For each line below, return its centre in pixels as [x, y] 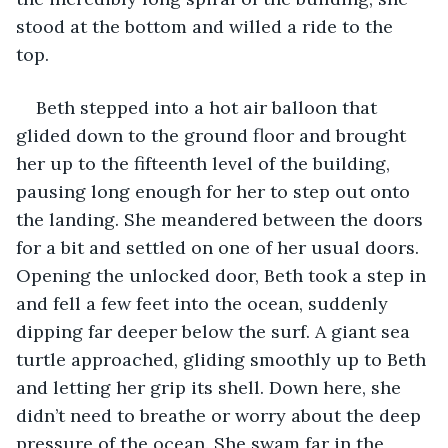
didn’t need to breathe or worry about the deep [221, 415]
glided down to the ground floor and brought [213, 135]
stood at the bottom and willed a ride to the [207, 26]
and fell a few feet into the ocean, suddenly [204, 303]
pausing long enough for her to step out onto [215, 191]
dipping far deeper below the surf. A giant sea [215, 331]
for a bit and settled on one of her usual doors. [220, 247]
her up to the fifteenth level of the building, [205, 163]
